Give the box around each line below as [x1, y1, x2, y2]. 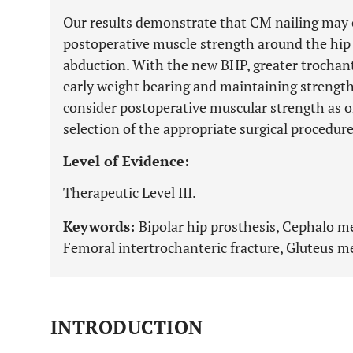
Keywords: [63, 217, 139, 236]
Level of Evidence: [63, 151, 189, 170]
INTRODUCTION [50, 314, 203, 340]
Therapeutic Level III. [63, 183, 196, 202]
